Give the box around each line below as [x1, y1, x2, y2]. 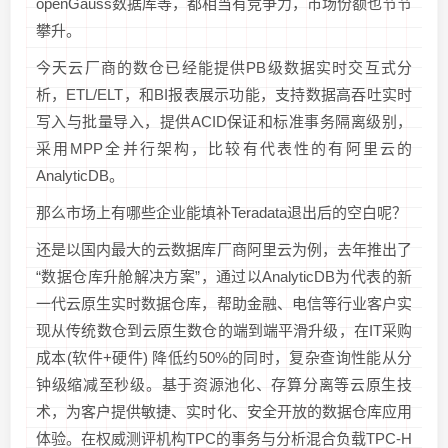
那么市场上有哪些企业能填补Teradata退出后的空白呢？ [36, 203, 407, 221]
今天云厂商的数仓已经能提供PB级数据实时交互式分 [36, 58, 412, 76]
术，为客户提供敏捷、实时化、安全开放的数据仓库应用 [36, 402, 412, 420]
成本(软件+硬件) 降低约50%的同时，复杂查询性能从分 [36, 348, 412, 366]
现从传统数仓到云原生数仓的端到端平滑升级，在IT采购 [36, 321, 412, 339]
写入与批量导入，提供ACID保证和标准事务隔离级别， [36, 112, 412, 130]
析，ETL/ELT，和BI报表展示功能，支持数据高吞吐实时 [36, 85, 412, 103]
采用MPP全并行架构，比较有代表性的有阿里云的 [36, 139, 412, 157]
